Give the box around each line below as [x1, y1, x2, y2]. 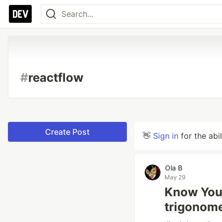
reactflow [28, 70, 83, 85]
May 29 [165, 173, 185, 181]
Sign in [153, 131, 178, 141]
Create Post [45, 127, 90, 137]
